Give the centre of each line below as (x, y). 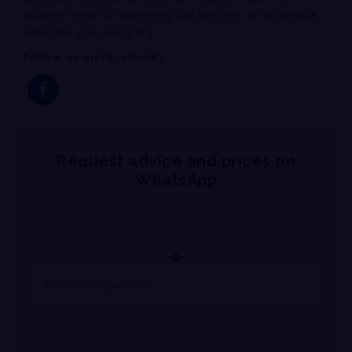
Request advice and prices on (176, 161)
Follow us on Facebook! (93, 57)
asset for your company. (90, 31)
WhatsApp (176, 180)
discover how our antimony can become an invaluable (170, 14)
